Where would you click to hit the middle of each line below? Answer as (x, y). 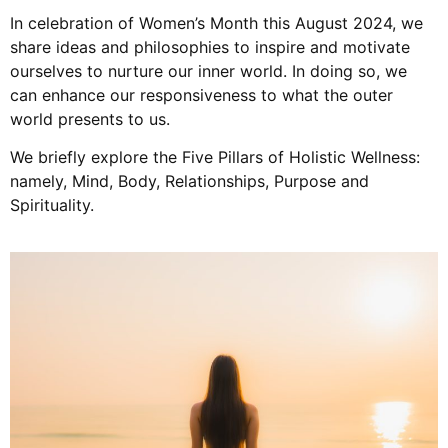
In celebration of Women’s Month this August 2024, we (216, 22)
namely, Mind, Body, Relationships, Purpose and (189, 181)
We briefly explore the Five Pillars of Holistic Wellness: (215, 157)
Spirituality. (52, 205)
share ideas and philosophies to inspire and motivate (210, 46)
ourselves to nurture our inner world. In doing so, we (208, 70)
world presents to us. (90, 118)
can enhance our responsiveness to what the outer (201, 94)
